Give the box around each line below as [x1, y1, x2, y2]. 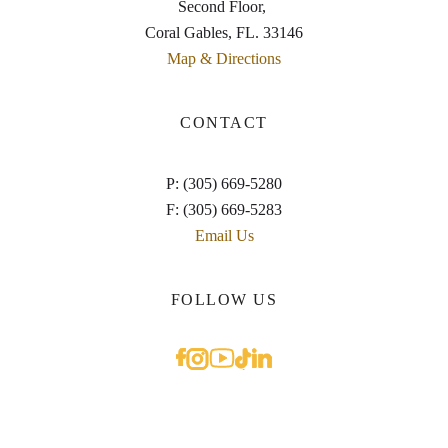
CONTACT [180, 114, 268, 132]
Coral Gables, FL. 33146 [145, 24, 303, 42]
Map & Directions [167, 50, 281, 68]
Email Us [194, 227, 254, 245]
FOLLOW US [171, 291, 277, 309]
